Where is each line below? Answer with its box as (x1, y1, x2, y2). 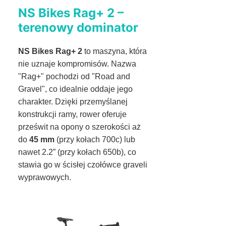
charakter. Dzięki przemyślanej (18, 97, 128, 106)
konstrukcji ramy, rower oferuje (18, 109, 127, 119)
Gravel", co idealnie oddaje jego (18, 84, 133, 93)
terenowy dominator (18, 20, 138, 35)
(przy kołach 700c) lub (54, 135, 135, 144)
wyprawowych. (18, 173, 71, 182)
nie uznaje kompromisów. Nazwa (18, 59, 136, 68)
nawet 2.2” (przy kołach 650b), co (18, 147, 136, 156)
